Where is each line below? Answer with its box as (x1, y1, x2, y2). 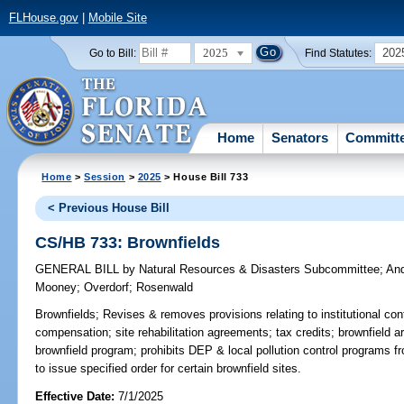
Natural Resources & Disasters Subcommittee (135, 262, 381, 277)
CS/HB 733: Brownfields (35, 233, 221, 252)
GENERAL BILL (35, 262, 124, 277)
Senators (271, 129, 329, 145)
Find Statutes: (305, 47, 372, 59)
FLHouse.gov (8, 11, 78, 25)
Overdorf (84, 280, 130, 295)
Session (84, 170, 126, 182)
